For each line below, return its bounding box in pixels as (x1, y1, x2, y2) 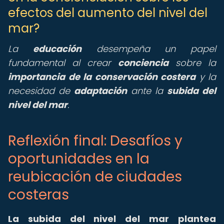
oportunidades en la (8, 149, 149, 168)
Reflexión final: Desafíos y (8, 131, 182, 150)
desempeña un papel (81, 42, 216, 55)
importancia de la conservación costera (8, 70, 195, 83)
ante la (127, 84, 167, 97)
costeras (8, 185, 69, 204)
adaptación (74, 84, 127, 97)
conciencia (118, 56, 168, 69)
